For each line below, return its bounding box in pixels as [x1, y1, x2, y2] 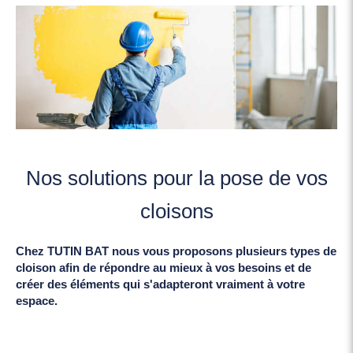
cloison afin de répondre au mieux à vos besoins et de [16, 260, 311, 274]
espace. [16, 293, 58, 307]
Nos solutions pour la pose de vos [25, 165, 328, 190]
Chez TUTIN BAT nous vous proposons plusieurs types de [16, 243, 336, 258]
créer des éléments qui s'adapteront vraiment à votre [16, 277, 305, 291]
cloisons [139, 199, 214, 223]
